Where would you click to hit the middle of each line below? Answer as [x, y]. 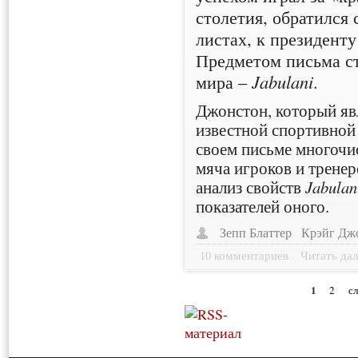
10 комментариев [245, 256]
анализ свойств [251, 187]
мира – [224, 82]
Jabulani [283, 82]
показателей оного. [263, 207]
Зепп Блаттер [256, 233]
